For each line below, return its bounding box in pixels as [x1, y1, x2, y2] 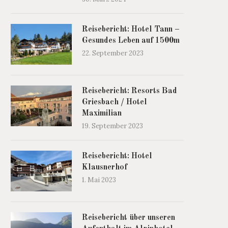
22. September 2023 [82, 49, 144, 58]
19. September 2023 [82, 122, 143, 131]
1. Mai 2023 [82, 176, 116, 185]
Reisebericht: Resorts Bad [82, 87, 177, 96]
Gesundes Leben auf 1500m [82, 37, 180, 45]
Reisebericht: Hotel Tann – [82, 25, 180, 34]
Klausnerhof [82, 163, 127, 172]
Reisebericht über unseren [82, 214, 175, 222]
